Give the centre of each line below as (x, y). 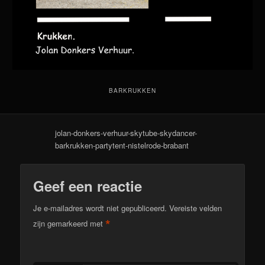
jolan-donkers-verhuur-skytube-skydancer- (126, 132)
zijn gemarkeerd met (70, 223)
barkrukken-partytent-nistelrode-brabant (122, 145)
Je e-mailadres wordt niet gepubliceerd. (100, 208)
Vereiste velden (196, 208)
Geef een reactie (88, 185)
